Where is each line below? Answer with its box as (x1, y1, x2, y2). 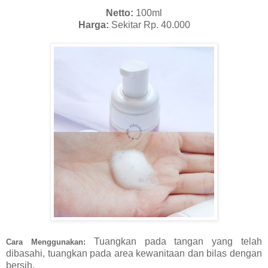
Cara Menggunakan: (6, 237, 86, 247)
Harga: (78, 20, 109, 31)
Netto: (106, 8, 133, 19)
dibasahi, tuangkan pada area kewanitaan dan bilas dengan (6, 248, 262, 259)
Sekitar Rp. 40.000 (108, 20, 190, 31)
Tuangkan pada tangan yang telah (85, 236, 263, 247)
